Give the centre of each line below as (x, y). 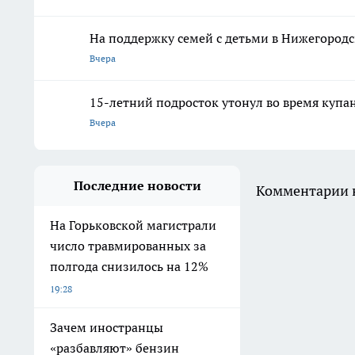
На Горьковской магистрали (133, 225)
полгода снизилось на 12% (129, 266)
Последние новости (137, 185)
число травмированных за (128, 245)
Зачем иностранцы (107, 327)
